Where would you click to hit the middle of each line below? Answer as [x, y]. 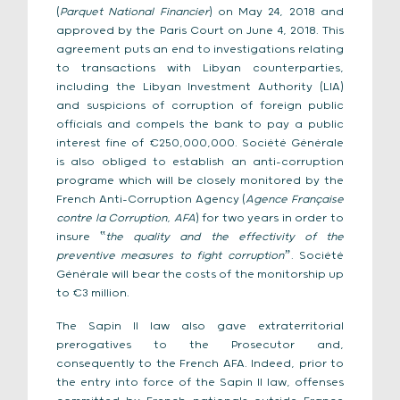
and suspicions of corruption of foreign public [200, 106]
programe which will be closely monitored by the [200, 181]
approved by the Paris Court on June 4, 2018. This [200, 31]
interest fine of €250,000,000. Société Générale [200, 143]
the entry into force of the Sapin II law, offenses [200, 383]
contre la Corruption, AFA [126, 218]
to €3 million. [93, 293]
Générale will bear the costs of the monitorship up [200, 275]
